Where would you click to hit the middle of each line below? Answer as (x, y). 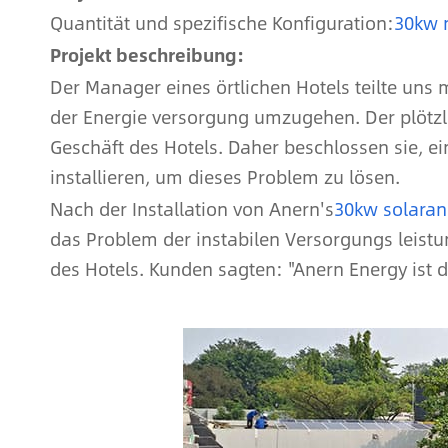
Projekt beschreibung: (147, 55)
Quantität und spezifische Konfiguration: (222, 23)
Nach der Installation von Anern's (192, 209)
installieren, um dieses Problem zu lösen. (225, 177)
